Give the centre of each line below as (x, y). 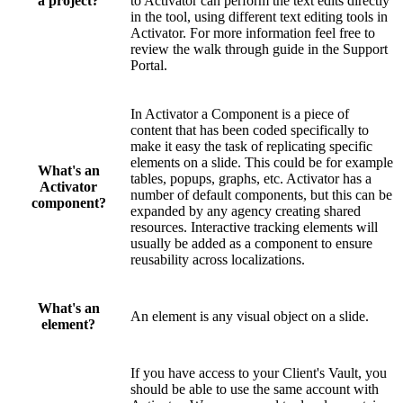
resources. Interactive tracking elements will (254, 227)
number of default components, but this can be (261, 194)
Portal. (149, 65)
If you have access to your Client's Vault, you (259, 372)
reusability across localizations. (218, 259)
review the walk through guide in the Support (259, 49)
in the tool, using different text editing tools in (259, 16)
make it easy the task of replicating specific (251, 146)
